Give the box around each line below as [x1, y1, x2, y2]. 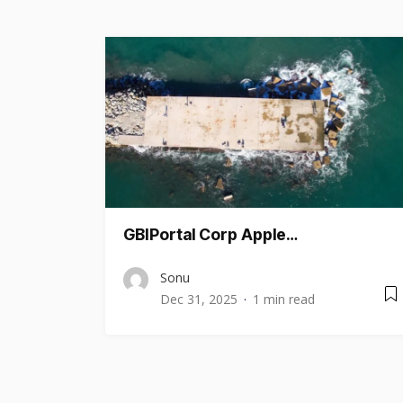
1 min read [253, 290, 315, 308]
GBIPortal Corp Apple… [123, 224, 298, 244]
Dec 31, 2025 [160, 290, 237, 308]
